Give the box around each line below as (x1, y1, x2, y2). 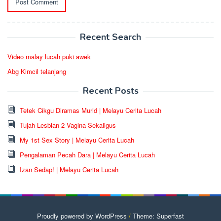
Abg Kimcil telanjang (7, 66, 66, 76)
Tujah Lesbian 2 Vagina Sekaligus (20, 120, 116, 130)
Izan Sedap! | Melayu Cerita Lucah (20, 164, 118, 174)
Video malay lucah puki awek (7, 51, 91, 61)
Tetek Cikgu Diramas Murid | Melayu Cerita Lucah (20, 105, 161, 115)
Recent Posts (82, 84, 139, 97)
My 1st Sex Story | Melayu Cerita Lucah (20, 135, 134, 145)
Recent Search (80, 31, 141, 43)
